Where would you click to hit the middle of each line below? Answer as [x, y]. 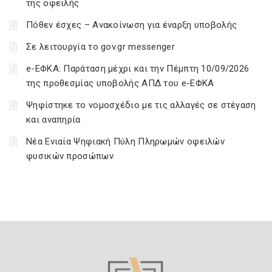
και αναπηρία [53, 120]
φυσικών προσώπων [70, 156]
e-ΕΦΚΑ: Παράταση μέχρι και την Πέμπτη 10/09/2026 [138, 69]
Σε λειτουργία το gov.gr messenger [100, 47]
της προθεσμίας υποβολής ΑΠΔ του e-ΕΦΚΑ [120, 83]
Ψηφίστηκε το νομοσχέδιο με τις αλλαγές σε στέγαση [141, 105]
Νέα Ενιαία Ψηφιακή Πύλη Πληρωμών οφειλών [125, 141]
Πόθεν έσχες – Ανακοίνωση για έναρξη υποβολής [132, 25]
